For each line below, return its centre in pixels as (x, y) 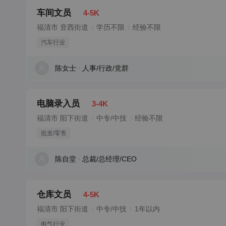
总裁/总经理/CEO (109, 159)
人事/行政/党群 (105, 68)
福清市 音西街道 (63, 27)
